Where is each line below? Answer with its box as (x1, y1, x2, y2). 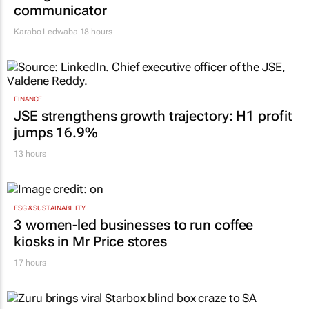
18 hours (77, 27, 112, 37)
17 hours (14, 257, 47, 268)
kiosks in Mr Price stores (14, 232, 167, 250)
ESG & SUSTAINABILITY (14, 203, 86, 212)
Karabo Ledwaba (14, 27, 78, 37)
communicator (14, 2, 107, 19)
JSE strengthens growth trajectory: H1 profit (14, 108, 292, 125)
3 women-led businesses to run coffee (14, 216, 254, 233)
